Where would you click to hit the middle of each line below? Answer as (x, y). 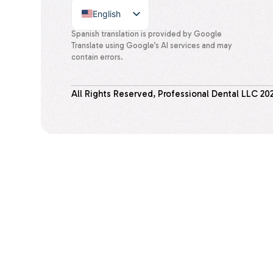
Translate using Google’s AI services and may (152, 46)
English (107, 13)
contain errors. (97, 57)
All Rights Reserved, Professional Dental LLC (166, 94)
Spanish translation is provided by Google (147, 34)
